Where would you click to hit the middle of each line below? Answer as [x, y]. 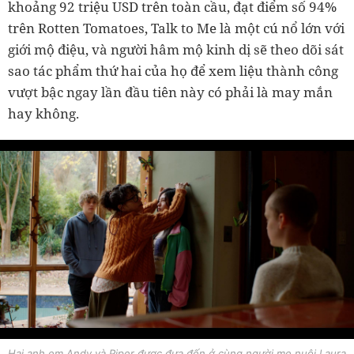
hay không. [43, 114]
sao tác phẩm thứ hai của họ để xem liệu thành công [173, 71]
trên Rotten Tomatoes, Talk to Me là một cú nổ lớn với [176, 28]
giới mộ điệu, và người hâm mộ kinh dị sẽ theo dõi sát [176, 50]
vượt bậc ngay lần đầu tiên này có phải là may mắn [170, 92]
